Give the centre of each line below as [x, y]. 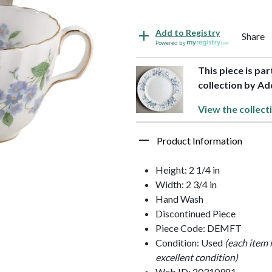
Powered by [171, 42]
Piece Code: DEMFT [199, 228]
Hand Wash [179, 199]
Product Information [199, 140]
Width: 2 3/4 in [186, 184]
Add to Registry [188, 32]
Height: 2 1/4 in [188, 169]
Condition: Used [190, 242]
